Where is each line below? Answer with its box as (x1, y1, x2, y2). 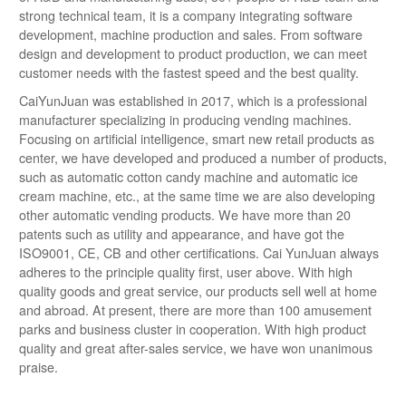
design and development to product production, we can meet (19, 43, 367, 63)
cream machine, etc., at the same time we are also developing (19, 186, 375, 205)
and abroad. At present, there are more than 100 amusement (19, 300, 372, 319)
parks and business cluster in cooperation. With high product (19, 319, 366, 338)
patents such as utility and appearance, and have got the (19, 224, 344, 243)
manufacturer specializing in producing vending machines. (19, 110, 352, 129)
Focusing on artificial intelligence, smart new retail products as (19, 129, 374, 148)
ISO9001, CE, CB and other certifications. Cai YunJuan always (19, 243, 379, 262)
